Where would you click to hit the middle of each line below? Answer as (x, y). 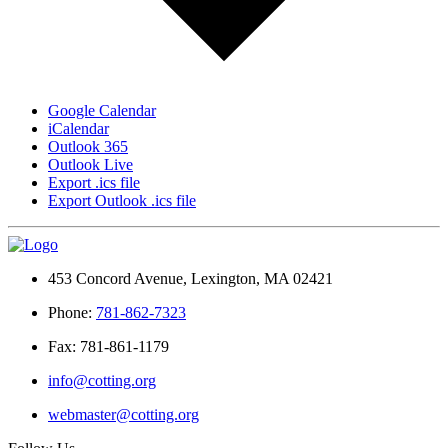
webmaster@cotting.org (123, 415)
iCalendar (78, 129)
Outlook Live (90, 165)
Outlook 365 (88, 147)
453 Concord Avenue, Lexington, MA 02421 (190, 279)
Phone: (72, 313)
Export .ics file (94, 183)
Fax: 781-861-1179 (108, 347)
